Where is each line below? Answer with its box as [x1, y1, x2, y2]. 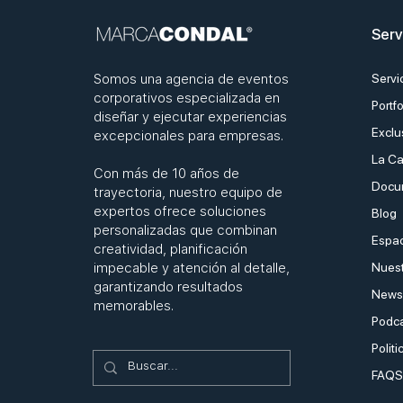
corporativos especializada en [93, 90, 280, 107]
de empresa [186, 4, 277, 23]
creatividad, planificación [93, 241, 247, 258]
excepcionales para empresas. [93, 128, 283, 145]
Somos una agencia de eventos [93, 71, 289, 88]
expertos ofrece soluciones [93, 203, 266, 220]
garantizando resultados [93, 279, 243, 296]
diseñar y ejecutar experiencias [93, 109, 287, 126]
